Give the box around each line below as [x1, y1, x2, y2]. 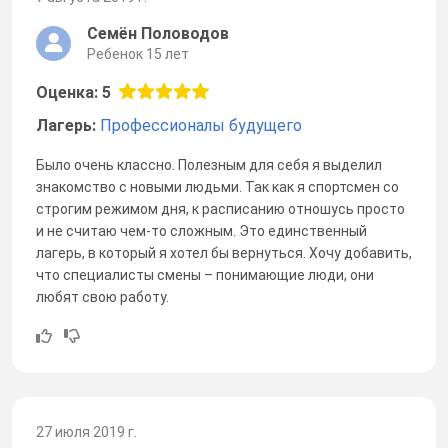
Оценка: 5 [36, 82, 111, 102]
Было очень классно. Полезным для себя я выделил [36, 156, 382, 173]
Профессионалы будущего [100, 115, 302, 135]
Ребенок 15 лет [87, 45, 189, 62]
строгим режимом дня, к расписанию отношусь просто [36, 200, 405, 217]
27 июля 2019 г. [36, 423, 137, 440]
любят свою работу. [36, 288, 169, 305]
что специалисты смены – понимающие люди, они [36, 266, 374, 283]
